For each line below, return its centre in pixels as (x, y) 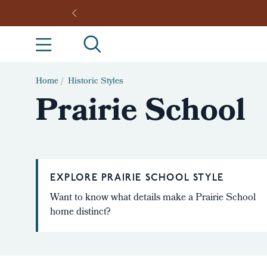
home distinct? (80, 212)
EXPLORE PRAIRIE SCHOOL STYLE (137, 178)
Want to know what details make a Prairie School (153, 198)
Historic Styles (97, 82)
